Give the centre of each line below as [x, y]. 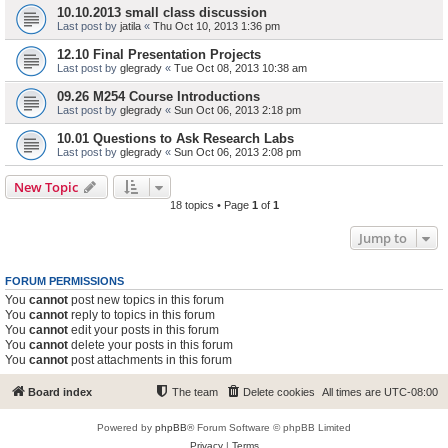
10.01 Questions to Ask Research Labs [175, 138]
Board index [60, 392]
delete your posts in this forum [150, 345]
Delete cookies [279, 392]
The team [195, 392]
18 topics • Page [210, 205]
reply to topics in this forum [141, 315]
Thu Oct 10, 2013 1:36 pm [216, 26]
